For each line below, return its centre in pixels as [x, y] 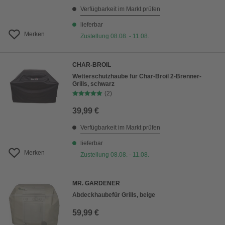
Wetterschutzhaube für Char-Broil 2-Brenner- [137, 76]
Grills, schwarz [93, 84]
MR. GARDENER [96, 183]
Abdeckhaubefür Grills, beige [114, 195]
